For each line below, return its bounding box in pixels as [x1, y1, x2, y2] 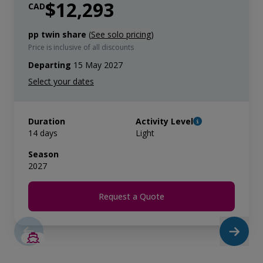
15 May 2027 [71, 59, 123, 70]
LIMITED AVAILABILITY [161, 245, 244, 256]
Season [28, 149, 59, 160]
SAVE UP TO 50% [183, 233, 244, 244]
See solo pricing [91, 29, 151, 40]
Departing [28, 59, 71, 70]
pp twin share [28, 29, 86, 40]
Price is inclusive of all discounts [28, 42, 134, 52]
